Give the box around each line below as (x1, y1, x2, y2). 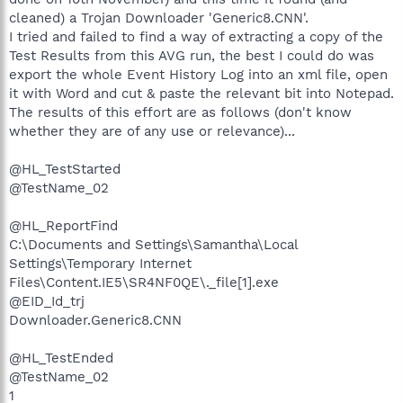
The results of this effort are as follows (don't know (9, 104, 352, 121)
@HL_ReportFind (9, 218, 118, 234)
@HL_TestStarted (9, 161, 121, 177)
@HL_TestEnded (9, 350, 113, 366)
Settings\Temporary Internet (9, 255, 192, 272)
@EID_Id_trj (9, 293, 85, 309)
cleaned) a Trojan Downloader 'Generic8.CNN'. (9, 10, 309, 26)
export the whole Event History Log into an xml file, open (9, 67, 388, 83)
